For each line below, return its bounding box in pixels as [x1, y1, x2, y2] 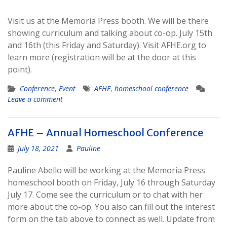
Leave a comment [8, 94, 63, 104]
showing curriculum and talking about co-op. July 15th [8, 27, 212, 39]
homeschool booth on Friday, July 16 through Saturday [8, 177, 215, 188]
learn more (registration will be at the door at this [8, 52, 196, 63]
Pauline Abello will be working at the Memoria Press [8, 165, 205, 176]
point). [8, 64, 32, 75]
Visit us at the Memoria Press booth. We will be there [8, 15, 209, 26]
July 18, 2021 [18, 143, 59, 153]
